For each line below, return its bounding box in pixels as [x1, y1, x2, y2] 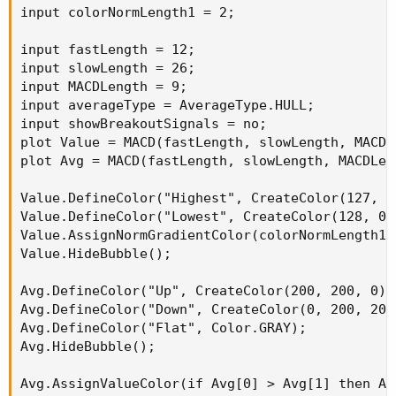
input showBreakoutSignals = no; [20, 116, 267, 133]
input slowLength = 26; [20, 60, 195, 77]
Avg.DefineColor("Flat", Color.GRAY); [20, 320, 307, 337]
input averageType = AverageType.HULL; [20, 97, 315, 114]
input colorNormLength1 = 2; [20, 4, 235, 21]
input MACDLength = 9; [20, 79, 187, 95]
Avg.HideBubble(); [20, 339, 156, 355]
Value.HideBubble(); [20, 246, 171, 263]
